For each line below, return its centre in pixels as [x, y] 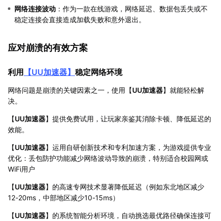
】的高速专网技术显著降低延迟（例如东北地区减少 [125, 186]
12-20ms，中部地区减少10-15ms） [64, 197]
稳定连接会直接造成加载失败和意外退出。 [80, 19]
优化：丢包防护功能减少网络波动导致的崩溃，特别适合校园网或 [108, 158]
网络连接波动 [35, 8]
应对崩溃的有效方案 [48, 47]
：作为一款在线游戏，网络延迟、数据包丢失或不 [132, 8]
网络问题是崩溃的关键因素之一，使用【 [70, 90]
